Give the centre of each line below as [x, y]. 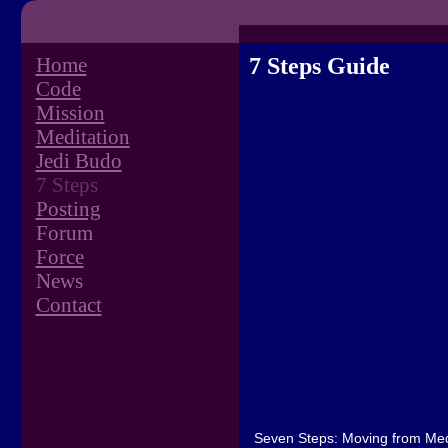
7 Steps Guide [319, 66]
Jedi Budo [78, 160]
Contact [68, 304]
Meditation [82, 136]
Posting [68, 208]
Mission [70, 112]
